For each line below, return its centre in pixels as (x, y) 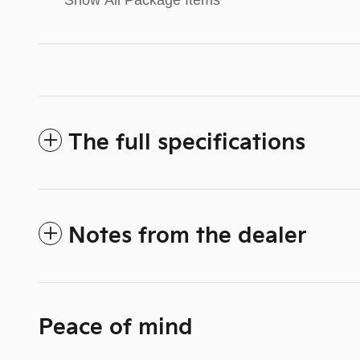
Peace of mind (116, 328)
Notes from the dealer (187, 237)
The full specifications (187, 143)
